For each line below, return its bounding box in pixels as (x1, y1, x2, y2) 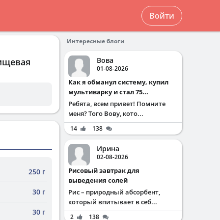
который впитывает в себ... (68, 197, 157, 206)
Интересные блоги (67, 37, 125, 45)
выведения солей (68, 176, 128, 185)
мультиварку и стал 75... (68, 87, 148, 96)
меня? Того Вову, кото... (68, 109, 143, 118)
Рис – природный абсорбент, (68, 188, 160, 196)
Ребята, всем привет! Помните (68, 99, 165, 108)
